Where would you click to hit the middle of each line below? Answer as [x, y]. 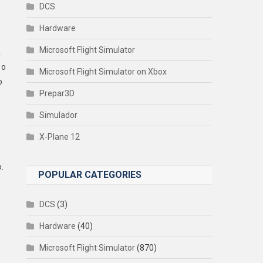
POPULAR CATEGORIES [90, 174]
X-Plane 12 [60, 136]
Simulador [59, 115]
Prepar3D [57, 93]
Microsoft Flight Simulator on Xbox [103, 71]
